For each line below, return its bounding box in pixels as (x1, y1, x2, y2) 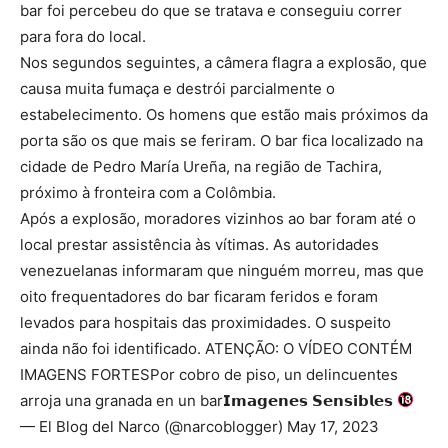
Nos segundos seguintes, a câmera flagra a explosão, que (20, 52, 427, 72)
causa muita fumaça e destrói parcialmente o (20, 78, 335, 98)
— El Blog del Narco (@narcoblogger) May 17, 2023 (20, 416, 379, 436)
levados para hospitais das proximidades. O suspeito (20, 312, 391, 332)
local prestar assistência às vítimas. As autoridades (20, 234, 379, 254)
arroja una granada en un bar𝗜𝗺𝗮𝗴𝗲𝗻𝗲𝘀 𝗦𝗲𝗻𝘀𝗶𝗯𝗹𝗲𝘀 (20, 390, 397, 410)
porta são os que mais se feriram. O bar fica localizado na (20, 130, 423, 150)
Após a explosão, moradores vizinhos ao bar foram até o (20, 208, 416, 228)
